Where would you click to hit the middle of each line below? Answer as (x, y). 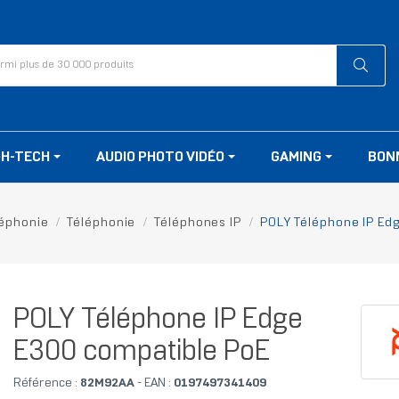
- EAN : (154, 384)
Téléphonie (102, 224)
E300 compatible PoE (141, 353)
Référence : (45, 384)
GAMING (297, 158)
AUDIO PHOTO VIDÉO (162, 158)
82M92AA (106, 384)
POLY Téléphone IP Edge (158, 321)
